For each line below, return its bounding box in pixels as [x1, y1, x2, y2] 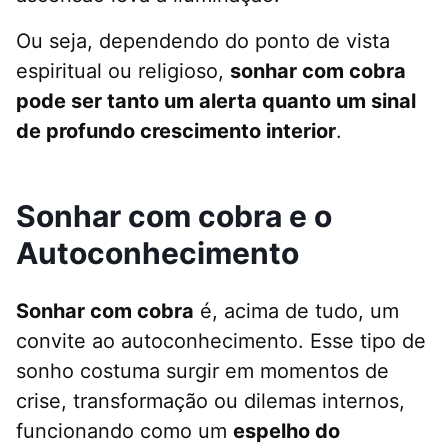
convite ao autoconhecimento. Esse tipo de [16, 329, 426, 354]
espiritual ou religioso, [16, 59, 230, 84]
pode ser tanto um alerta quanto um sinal [16, 89, 416, 114]
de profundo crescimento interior [16, 119, 336, 144]
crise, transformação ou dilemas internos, [16, 389, 405, 414]
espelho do [233, 419, 340, 444]
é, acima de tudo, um [194, 299, 399, 324]
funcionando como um [16, 419, 233, 444]
